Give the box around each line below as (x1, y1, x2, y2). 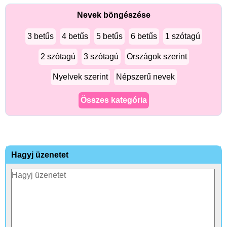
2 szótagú (40, 52, 75, 61)
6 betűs (130, 32, 157, 41)
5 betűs (96, 32, 123, 41)
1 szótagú (165, 32, 200, 41)
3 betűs (27, 32, 54, 41)
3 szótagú (83, 52, 119, 61)
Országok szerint (126, 52, 187, 61)
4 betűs (61, 32, 88, 41)
